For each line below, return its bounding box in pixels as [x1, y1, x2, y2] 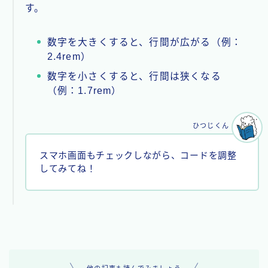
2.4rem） [47, 51, 91, 62]
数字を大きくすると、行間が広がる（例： [47, 36, 242, 47]
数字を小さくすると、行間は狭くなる [47, 71, 221, 81]
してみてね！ [39, 163, 96, 173]
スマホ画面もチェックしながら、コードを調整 [39, 150, 237, 160]
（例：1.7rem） [47, 85, 122, 96]
